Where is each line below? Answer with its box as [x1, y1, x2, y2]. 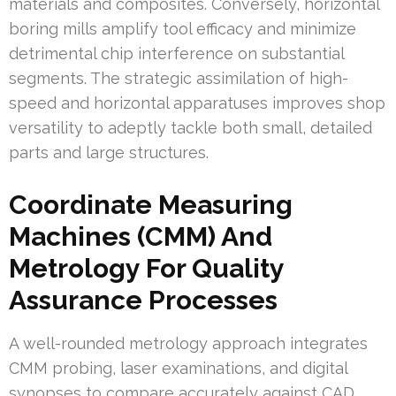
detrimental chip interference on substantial [9, 44, 344, 64]
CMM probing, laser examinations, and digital [9, 359, 347, 378]
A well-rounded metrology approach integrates [9, 334, 368, 354]
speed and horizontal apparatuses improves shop [9, 94, 385, 113]
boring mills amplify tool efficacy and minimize [9, 19, 356, 39]
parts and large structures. [9, 143, 209, 163]
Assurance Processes [9, 285, 278, 316]
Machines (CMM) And [9, 221, 272, 253]
